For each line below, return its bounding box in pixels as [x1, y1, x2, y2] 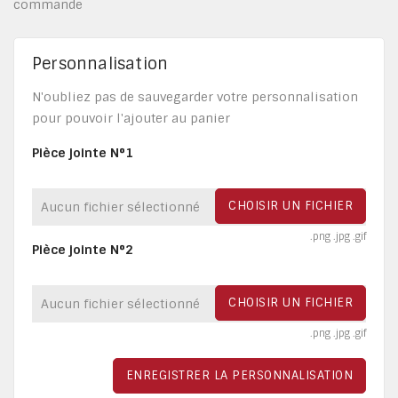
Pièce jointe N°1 [32, 145, 133, 162]
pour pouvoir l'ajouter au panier [32, 110, 230, 127]
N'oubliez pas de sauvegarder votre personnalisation [32, 89, 358, 106]
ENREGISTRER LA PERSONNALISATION [125, 368, 353, 384]
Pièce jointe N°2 [32, 242, 133, 259]
